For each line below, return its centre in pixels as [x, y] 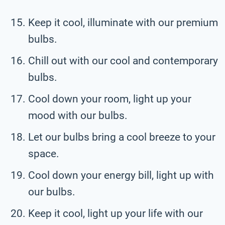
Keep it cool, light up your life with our [116, 213]
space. [44, 153]
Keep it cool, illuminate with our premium [123, 22]
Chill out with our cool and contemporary [123, 61]
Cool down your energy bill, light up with [121, 175]
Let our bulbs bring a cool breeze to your [122, 137]
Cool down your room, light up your [110, 99]
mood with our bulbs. [78, 115]
